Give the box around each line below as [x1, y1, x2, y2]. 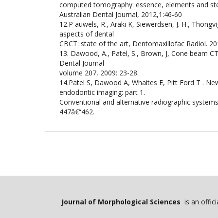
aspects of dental [59, 29, 114, 38]
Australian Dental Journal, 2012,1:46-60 [59, 10, 182, 19]
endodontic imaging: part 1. [59, 88, 145, 97]
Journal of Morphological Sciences [61, 197, 182, 206]
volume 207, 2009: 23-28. [59, 68, 139, 77]
